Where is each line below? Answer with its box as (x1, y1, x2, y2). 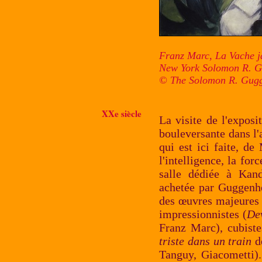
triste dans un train (159, 235, 252, 247)
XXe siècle (102, 107, 142, 120)
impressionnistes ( (159, 208, 247, 220)
